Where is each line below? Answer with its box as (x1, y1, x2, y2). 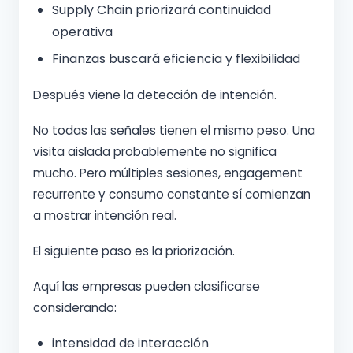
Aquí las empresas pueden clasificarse (33, 278, 260, 295)
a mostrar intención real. (33, 207, 176, 225)
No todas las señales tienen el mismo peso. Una (33, 122, 315, 139)
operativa (52, 23, 113, 42)
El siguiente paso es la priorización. (33, 243, 235, 260)
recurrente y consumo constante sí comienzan (33, 186, 310, 203)
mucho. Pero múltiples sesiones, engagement (33, 165, 303, 182)
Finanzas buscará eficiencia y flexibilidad (52, 50, 300, 69)
